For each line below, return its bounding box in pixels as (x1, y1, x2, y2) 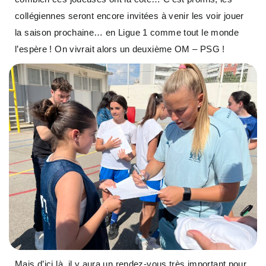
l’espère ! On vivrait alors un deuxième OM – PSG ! (15, 44, 225, 55)
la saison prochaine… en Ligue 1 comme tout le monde (15, 27, 239, 38)
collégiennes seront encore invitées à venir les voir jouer (15, 11, 244, 21)
